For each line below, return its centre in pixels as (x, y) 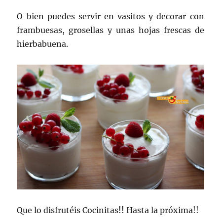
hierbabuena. (43, 44)
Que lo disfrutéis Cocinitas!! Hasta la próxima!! (108, 210)
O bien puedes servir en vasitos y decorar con (110, 16)
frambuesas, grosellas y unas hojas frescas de (110, 30)
